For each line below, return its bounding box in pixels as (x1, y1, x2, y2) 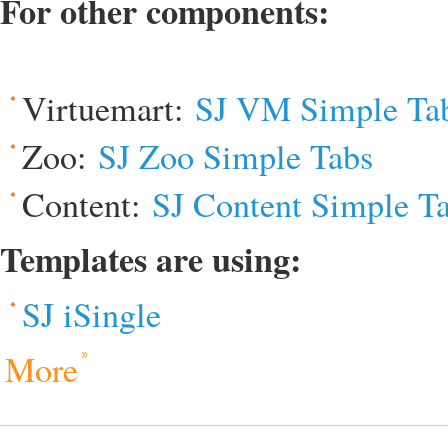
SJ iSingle (22, 291, 161, 337)
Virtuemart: (22, 85, 195, 131)
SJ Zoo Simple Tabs (98, 133, 373, 179)
